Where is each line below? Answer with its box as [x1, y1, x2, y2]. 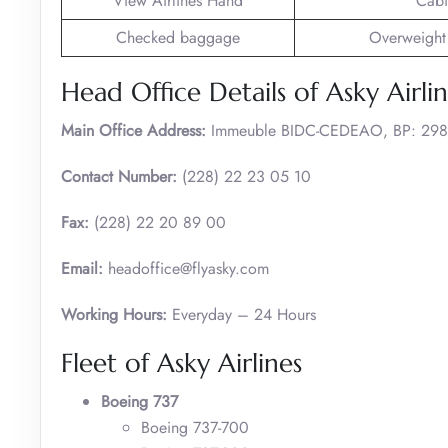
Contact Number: [61, 164, 177, 188]
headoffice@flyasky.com [103, 256, 269, 280]
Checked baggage [116, 25, 240, 49]
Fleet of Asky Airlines [61, 346, 302, 379]
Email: [61, 256, 103, 280]
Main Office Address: [61, 118, 206, 142]
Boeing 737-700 [141, 415, 249, 439]
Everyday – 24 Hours [167, 302, 316, 326]
